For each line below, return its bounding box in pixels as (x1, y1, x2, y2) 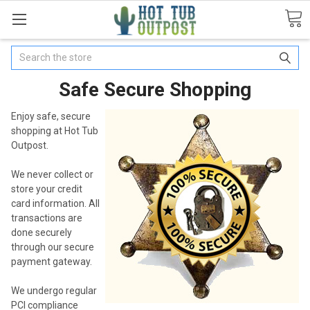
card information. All (11, 197, 100, 209)
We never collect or (11, 168, 93, 180)
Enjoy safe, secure (11, 110, 91, 122)
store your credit (11, 183, 82, 194)
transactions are (11, 212, 82, 224)
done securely (11, 226, 72, 238)
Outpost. (11, 139, 48, 151)
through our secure (11, 241, 94, 253)
